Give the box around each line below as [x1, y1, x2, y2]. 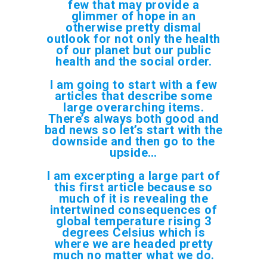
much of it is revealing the [58, 191, 209, 206]
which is [155, 225, 205, 240]
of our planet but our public [56, 42, 211, 57]
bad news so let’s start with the [44, 122, 223, 137]
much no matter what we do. [52, 247, 215, 262]
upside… [110, 145, 157, 160]
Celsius [113, 225, 156, 240]
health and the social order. [55, 54, 212, 69]
